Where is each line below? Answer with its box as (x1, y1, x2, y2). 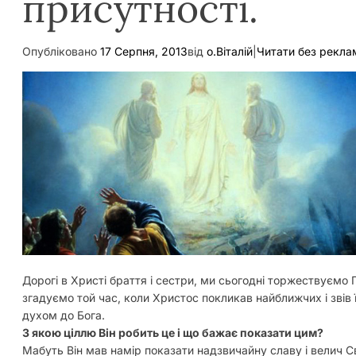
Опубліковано (22, 44, 100, 58)
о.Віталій (207, 44, 253, 58)
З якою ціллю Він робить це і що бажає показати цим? (22, 325, 323, 339)
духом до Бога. (22, 308, 105, 322)
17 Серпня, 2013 (100, 44, 188, 58)
